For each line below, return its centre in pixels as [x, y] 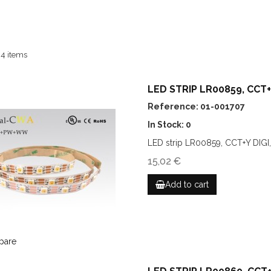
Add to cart [187, 184]
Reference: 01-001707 [196, 106]
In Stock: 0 [169, 125]
